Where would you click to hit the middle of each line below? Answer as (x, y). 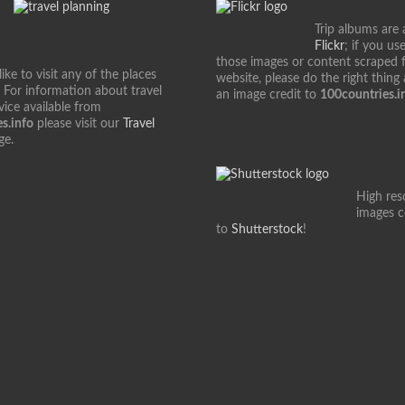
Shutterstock (267, 230)
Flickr (330, 46)
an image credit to (268, 95)
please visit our (78, 124)
